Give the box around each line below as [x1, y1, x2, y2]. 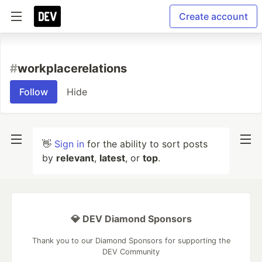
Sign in [54, 138, 84, 150]
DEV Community [102, 247, 160, 256]
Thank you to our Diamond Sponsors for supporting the [32, 236, 230, 245]
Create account [179, 11, 248, 22]
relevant [56, 152, 94, 164]
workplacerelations [18, 61, 127, 75]
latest [99, 152, 125, 164]
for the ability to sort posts [84, 138, 208, 150]
